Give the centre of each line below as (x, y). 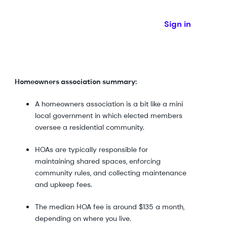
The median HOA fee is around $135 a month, (109, 207)
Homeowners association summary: (76, 82)
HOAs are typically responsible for (91, 149)
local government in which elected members (108, 116)
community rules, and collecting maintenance (110, 173)
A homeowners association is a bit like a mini (109, 104)
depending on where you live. (84, 218)
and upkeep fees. (63, 184)
